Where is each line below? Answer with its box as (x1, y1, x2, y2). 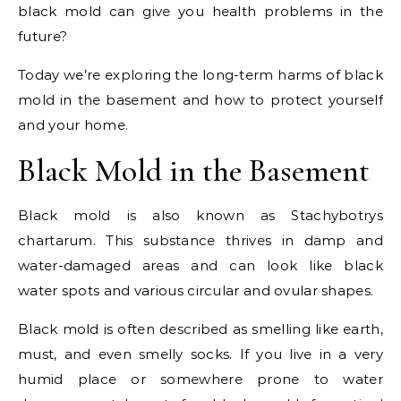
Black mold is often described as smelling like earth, (18, 320, 383, 337)
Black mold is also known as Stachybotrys (18, 206, 383, 224)
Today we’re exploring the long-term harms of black (18, 65, 383, 83)
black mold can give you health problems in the (18, 2, 383, 20)
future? (18, 27, 68, 45)
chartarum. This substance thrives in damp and (18, 231, 383, 249)
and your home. (18, 115, 129, 133)
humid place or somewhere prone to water (18, 370, 383, 388)
